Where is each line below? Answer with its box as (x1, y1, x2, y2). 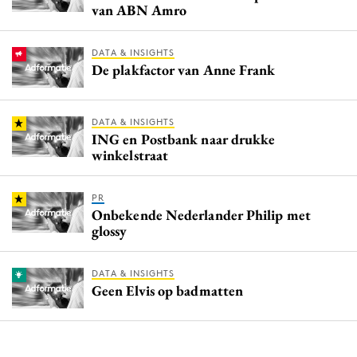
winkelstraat (92, 145, 169, 164)
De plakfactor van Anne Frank (92, 60, 276, 79)
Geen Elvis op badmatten (92, 280, 244, 300)
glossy (92, 221, 127, 240)
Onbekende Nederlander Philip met (92, 205, 311, 224)
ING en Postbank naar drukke (92, 129, 276, 148)
